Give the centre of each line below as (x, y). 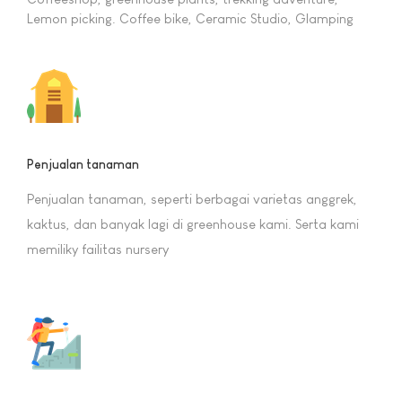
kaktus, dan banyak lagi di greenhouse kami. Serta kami (193, 224)
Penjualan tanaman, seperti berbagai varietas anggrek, (192, 199)
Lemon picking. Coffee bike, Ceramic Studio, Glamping (190, 18)
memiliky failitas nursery (98, 249)
